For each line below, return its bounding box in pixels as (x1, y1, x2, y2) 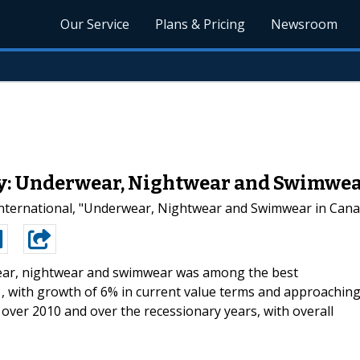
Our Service (60, 15, 130, 33)
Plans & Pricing (155, 15, 246, 33)
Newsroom (271, 15, 338, 33)
